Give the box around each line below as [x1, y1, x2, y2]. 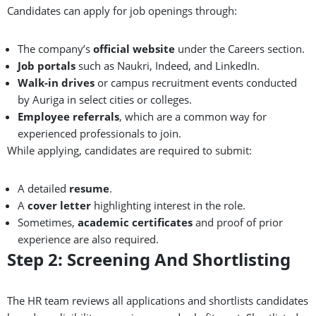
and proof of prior [193, 214, 283, 229]
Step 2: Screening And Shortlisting [7, 247, 291, 271]
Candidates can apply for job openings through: [7, 3, 237, 18]
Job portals [18, 58, 75, 73]
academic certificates [78, 214, 193, 229]
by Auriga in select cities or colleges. [18, 92, 192, 107]
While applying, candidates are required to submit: [7, 142, 252, 157]
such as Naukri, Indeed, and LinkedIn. [75, 58, 260, 73]
